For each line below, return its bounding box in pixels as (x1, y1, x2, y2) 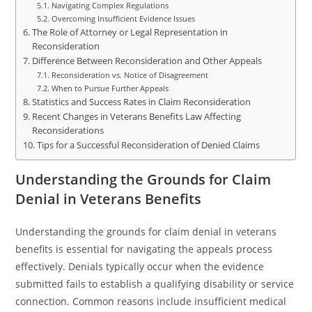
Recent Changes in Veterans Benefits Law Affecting (31, 111, 241, 123)
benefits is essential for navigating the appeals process (15, 242, 273, 256)
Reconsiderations (31, 125, 104, 136)
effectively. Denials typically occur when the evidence (15, 260, 265, 273)
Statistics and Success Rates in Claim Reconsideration (31, 96, 251, 108)
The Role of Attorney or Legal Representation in (31, 26, 228, 38)
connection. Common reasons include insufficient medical (15, 295, 287, 308)
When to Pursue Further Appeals (51, 83, 169, 93)
